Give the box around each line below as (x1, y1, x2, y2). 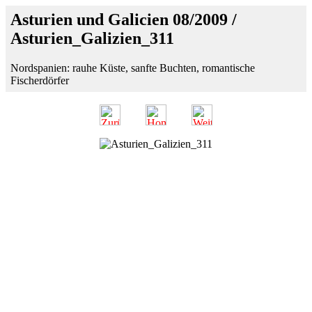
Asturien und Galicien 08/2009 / (10, 10, 237, 29)
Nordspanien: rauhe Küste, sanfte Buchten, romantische (10, 61, 255, 74)
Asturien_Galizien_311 (10, 29, 174, 47)
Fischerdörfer (10, 74, 69, 86)
